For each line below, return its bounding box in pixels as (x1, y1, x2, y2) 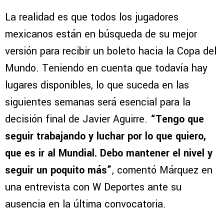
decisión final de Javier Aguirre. (5, 112, 150, 127)
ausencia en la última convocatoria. (5, 197, 166, 212)
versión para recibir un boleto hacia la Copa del (5, 44, 216, 59)
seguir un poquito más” (5, 163, 112, 178)
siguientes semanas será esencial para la (5, 95, 190, 110)
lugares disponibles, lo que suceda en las (5, 78, 189, 93)
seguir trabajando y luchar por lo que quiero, (5, 129, 206, 144)
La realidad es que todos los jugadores (5, 10, 178, 25)
